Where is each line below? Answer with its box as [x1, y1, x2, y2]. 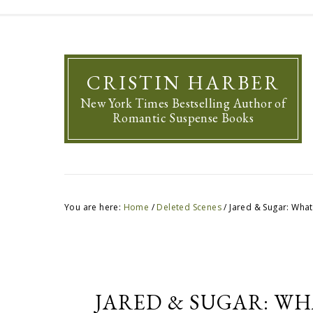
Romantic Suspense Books [112, 110, 254, 126]
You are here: [64, 201, 124, 213]
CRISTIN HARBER [86, 70, 280, 95]
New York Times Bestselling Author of [80, 95, 286, 111]
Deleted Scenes [156, 201, 222, 213]
